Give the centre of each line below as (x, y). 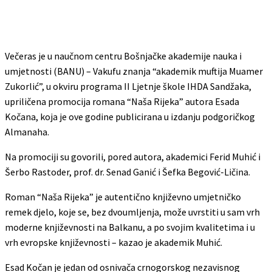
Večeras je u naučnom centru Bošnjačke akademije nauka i (123, 56)
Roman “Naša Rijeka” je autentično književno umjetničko (123, 196)
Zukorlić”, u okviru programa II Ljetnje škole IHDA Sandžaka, (128, 86)
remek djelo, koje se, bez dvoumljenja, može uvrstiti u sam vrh (132, 212)
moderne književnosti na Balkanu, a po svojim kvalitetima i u (130, 227)
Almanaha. (27, 131)
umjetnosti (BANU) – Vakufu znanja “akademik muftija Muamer (134, 71)
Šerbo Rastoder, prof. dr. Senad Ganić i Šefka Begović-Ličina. (127, 172)
